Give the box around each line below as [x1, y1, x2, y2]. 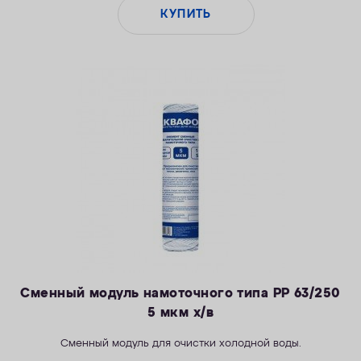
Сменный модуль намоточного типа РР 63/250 [20, 287, 341, 301]
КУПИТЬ [160, 9, 212, 21]
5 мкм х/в [147, 306, 214, 321]
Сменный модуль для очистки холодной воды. [60, 338, 301, 350]
